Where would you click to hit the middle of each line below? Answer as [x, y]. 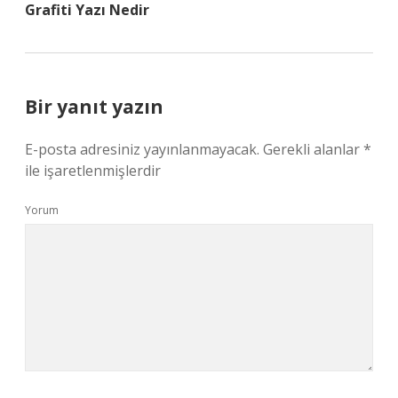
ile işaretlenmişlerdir [93, 171]
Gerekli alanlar [313, 149]
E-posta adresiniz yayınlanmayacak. [142, 149]
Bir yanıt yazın [94, 107]
